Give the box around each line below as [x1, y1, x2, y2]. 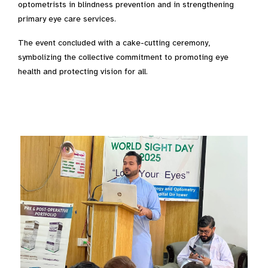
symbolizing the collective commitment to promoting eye [18, 51, 229, 62]
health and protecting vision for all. [18, 66, 148, 77]
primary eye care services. [18, 13, 116, 24]
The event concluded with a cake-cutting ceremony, [18, 37, 210, 48]
